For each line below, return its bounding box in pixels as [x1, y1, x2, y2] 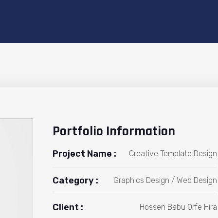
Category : [52, 175, 98, 186]
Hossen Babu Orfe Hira [140, 202, 217, 212]
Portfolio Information [52, 123, 175, 140]
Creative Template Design [129, 149, 217, 158]
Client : [52, 202, 83, 213]
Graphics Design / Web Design [113, 176, 217, 185]
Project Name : [52, 148, 116, 159]
